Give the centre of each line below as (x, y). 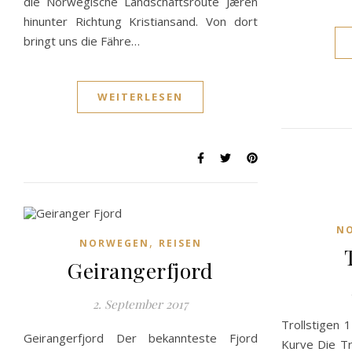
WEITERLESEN (141, 96)
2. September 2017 (141, 304)
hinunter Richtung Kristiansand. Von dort (141, 21)
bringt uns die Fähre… (82, 40)
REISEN (180, 243)
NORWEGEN (114, 243)
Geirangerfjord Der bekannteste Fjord (141, 337)
